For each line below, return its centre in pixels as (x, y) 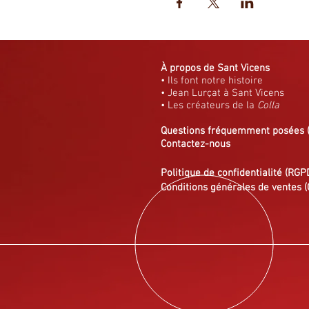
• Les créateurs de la (209, 105)
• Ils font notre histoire (212, 80)
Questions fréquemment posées (232, 131)
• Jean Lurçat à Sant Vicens (222, 93)
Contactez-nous (196, 144)
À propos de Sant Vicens (215, 68)
